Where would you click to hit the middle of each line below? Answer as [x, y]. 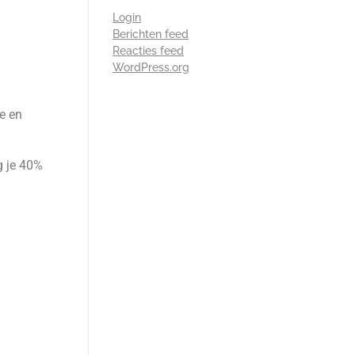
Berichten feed [151, 34]
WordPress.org [151, 68]
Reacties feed [148, 51]
